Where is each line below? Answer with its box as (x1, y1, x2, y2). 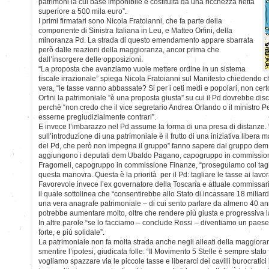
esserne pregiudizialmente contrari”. (38, 112, 156, 121)
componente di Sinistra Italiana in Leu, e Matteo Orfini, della (38, 26, 232, 35)
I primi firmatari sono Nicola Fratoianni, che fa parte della (38, 16, 222, 25)
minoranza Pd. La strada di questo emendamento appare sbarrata (38, 35, 253, 44)
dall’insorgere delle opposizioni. (38, 55, 143, 64)
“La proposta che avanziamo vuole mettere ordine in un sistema (38, 64, 246, 73)
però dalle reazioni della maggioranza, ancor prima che (38, 45, 219, 54)
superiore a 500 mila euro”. (38, 7, 127, 16)
